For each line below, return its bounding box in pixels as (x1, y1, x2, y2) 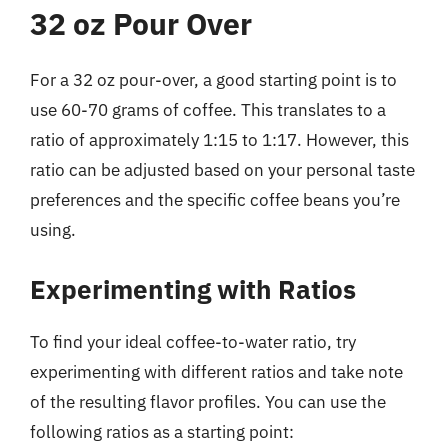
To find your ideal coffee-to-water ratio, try (30, 330, 356, 353)
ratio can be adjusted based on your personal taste (30, 159, 415, 181)
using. (30, 219, 76, 241)
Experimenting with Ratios (30, 271, 356, 306)
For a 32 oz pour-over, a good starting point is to (30, 69, 397, 91)
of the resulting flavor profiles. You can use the (30, 390, 386, 413)
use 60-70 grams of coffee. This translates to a (30, 99, 386, 121)
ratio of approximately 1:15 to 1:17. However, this (30, 129, 409, 151)
